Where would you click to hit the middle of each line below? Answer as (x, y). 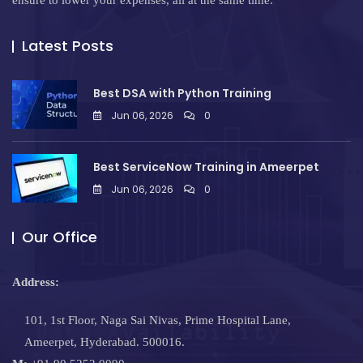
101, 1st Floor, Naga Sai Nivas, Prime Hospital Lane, (158, 320)
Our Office (60, 237)
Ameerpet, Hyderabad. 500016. (105, 342)
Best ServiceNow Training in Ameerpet (206, 167)
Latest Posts (68, 46)
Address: (36, 282)
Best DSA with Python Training (182, 94)
